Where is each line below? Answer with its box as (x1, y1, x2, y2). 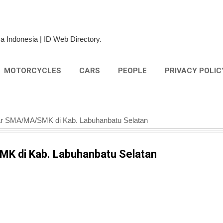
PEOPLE (118, 66, 147, 75)
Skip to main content (78, 8, 145, 16)
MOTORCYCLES (4, 66, 61, 75)
